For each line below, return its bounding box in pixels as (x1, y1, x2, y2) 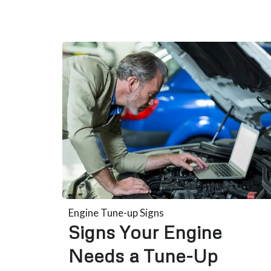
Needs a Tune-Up (68, 244, 218, 267)
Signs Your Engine (68, 220, 223, 243)
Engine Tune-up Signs (68, 206, 165, 219)
